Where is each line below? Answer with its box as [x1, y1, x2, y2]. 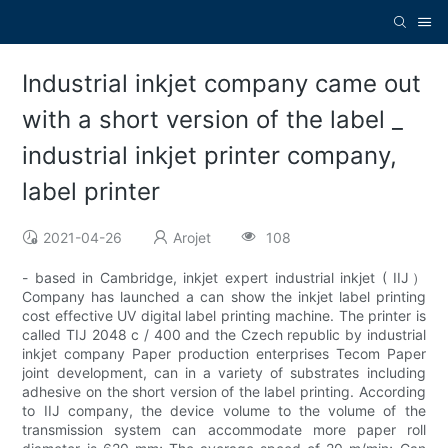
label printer [22, 177, 161, 207]
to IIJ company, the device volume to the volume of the [22, 402, 426, 420]
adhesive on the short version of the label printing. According [22, 383, 426, 401]
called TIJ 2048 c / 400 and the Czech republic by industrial [22, 326, 426, 344]
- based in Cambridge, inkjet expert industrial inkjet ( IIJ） [22, 269, 426, 287]
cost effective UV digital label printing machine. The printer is [22, 307, 426, 325]
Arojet [173, 229, 212, 247]
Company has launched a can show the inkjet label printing [22, 288, 426, 306]
